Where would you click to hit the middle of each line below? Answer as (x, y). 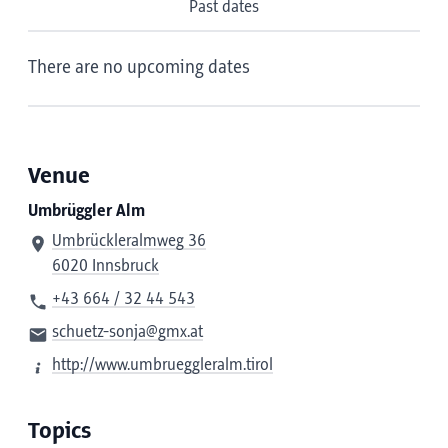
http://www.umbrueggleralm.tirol (162, 365)
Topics (59, 431)
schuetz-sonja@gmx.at (127, 332)
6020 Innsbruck (105, 266)
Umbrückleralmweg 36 (129, 241)
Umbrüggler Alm (86, 211)
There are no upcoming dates (139, 68)
